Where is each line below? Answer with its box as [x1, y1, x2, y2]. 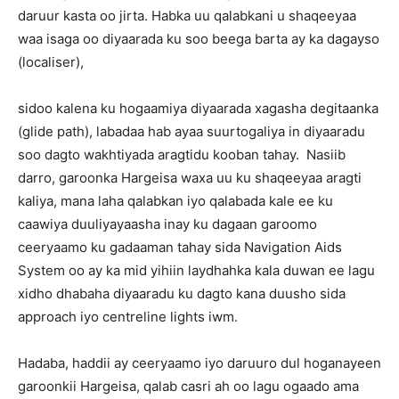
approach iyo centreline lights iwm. [18, 308, 238, 325]
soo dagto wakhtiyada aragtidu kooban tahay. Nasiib [18, 146, 346, 163]
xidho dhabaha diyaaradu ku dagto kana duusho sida [18, 285, 346, 302]
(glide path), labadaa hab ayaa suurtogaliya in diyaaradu [18, 123, 365, 140]
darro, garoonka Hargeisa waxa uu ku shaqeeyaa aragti [18, 169, 362, 186]
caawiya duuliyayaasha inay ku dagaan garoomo [18, 216, 317, 232]
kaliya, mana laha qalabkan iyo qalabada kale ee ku [18, 192, 333, 209]
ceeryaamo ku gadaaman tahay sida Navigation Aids [18, 239, 342, 256]
